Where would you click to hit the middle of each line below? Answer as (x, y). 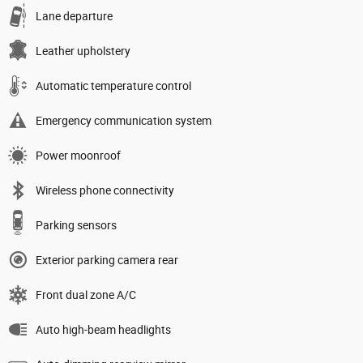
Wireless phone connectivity (105, 191)
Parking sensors (76, 226)
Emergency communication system (124, 121)
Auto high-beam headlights (103, 330)
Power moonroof (78, 156)
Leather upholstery (83, 51)
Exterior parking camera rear (107, 261)
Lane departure (74, 17)
